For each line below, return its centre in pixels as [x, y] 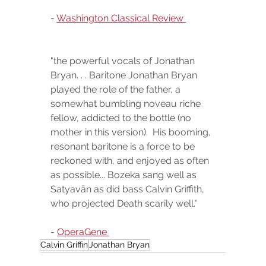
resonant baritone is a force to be [124, 146]
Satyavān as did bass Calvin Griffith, [129, 189]
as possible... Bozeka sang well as [125, 175]
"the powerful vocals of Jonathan [124, 61]
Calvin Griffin [64, 244]
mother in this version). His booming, [132, 132]
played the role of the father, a [117, 89]
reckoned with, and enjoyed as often [131, 160]
